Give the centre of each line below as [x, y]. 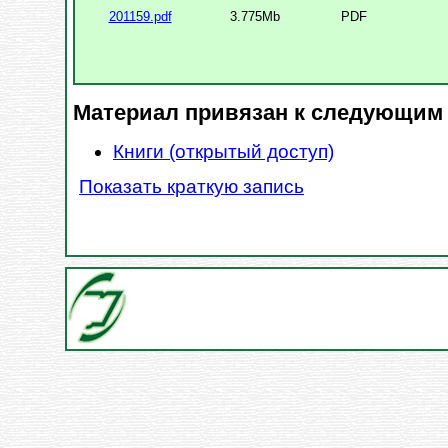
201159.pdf [140, 16]
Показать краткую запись [191, 186]
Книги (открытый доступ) [223, 151]
